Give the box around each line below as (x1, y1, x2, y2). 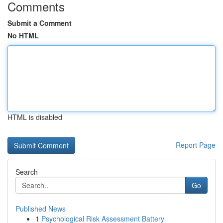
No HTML (7, 30, 39, 40)
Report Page (176, 140, 216, 150)
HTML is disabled (7, 112, 62, 122)
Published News (15, 204, 66, 214)
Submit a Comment (7, 18, 72, 28)
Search (15, 167, 38, 177)
